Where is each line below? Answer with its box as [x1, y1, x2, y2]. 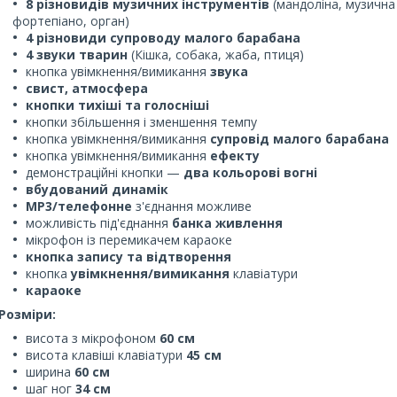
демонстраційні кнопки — [26, 163, 183, 181]
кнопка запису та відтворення [26, 247, 231, 265]
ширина [26, 362, 74, 380]
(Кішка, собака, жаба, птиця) [128, 45, 304, 63]
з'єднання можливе [132, 197, 252, 214]
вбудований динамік [26, 180, 168, 198]
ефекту [210, 146, 260, 164]
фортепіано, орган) [12, 12, 129, 29]
